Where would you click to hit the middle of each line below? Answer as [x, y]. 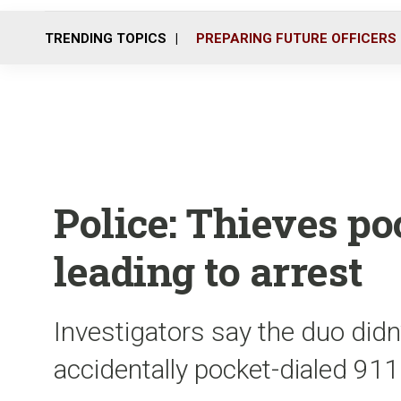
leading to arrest [209, 271]
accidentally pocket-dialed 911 [226, 369]
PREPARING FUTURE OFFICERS [296, 38]
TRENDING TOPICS [106, 38]
